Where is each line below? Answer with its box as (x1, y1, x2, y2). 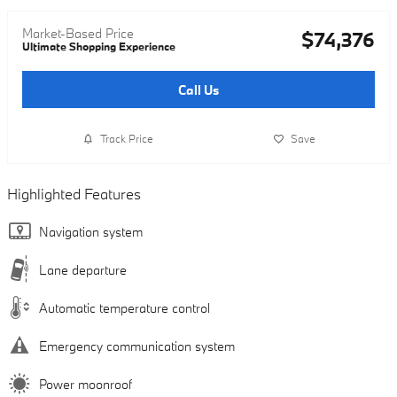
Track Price (99, 131, 153, 146)
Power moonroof (39, 375, 132, 393)
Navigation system (39, 222, 143, 240)
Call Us (178, 81, 219, 98)
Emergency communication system (39, 337, 235, 354)
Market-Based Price (22, 25, 134, 43)
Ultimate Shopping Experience (22, 39, 175, 54)
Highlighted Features (7, 183, 141, 203)
